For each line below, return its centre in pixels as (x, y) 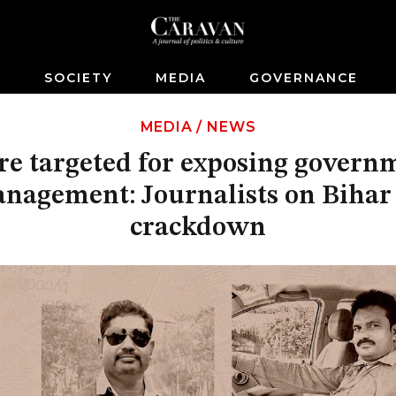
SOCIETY (78, 78)
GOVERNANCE (304, 78)
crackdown (198, 228)
